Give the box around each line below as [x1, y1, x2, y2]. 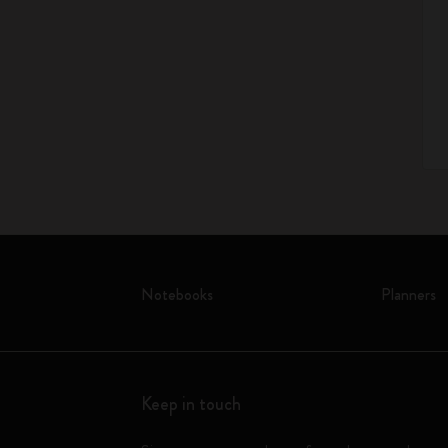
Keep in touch [141, 391, 242, 417]
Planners [380, 283, 436, 306]
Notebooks [141, 283, 214, 306]
